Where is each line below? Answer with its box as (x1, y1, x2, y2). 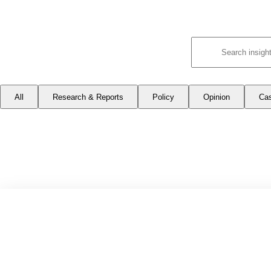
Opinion (203, 92, 230, 102)
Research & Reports (53, 92, 123, 102)
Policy (152, 92, 174, 102)
